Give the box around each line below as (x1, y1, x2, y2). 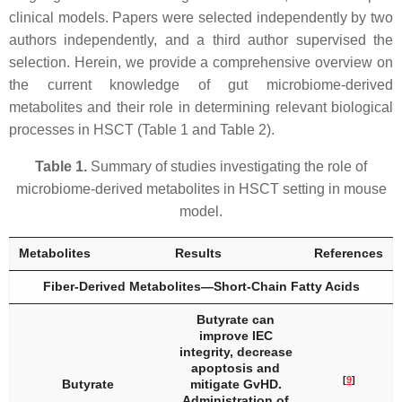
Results (175, 246, 222, 260)
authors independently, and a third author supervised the (9, 32, 393, 48)
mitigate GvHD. (189, 377, 282, 391)
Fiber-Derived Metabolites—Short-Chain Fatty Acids (42, 279, 360, 293)
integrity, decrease (179, 345, 293, 359)
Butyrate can (197, 312, 275, 327)
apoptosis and (191, 361, 280, 375)
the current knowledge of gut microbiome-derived (9, 77, 393, 92)
